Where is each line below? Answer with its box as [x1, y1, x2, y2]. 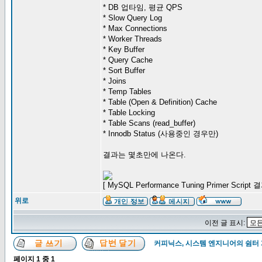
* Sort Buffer [103, 66, 145, 75]
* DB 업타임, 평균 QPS [103, 3, 182, 12]
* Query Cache [103, 56, 153, 64]
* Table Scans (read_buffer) [103, 119, 195, 127]
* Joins [103, 77, 126, 85]
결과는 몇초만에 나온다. [103, 150, 186, 159]
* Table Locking [103, 108, 155, 117]
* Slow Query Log [103, 13, 162, 22]
